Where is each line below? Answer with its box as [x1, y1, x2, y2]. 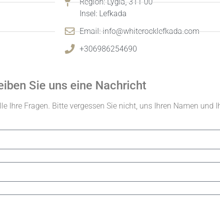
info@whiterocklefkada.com [103, 27, 199, 36]
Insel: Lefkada [80, 9, 127, 18]
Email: [80, 27, 103, 36]
